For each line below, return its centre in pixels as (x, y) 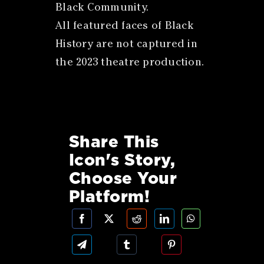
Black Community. (102, 8)
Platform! (109, 197)
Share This (114, 142)
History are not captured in (126, 44)
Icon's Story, (122, 160)
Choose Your (123, 178)
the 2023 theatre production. (130, 63)
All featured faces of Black (124, 26)
